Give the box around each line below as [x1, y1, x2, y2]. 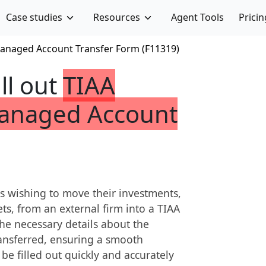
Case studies [6, 11, 63, 24]
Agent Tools [170, 11, 224, 24]
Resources [93, 11, 140, 24]
